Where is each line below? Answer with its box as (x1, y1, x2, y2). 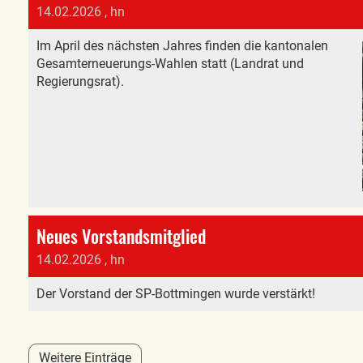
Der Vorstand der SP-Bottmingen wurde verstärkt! (36, 286, 315, 301)
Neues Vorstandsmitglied (36, 223, 206, 249)
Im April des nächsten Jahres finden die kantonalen (36, 38, 328, 53)
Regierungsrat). (36, 74, 124, 89)
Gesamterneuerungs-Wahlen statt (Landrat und (36, 56, 304, 71)
